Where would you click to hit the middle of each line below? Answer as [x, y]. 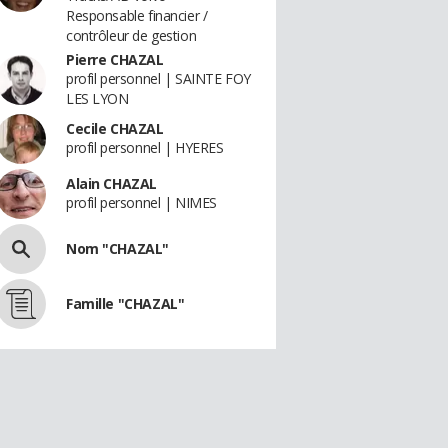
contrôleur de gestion [131, 35]
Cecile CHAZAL [115, 128]
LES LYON [97, 98]
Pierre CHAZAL [115, 59]
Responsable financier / [137, 15]
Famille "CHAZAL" [125, 303]
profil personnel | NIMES [141, 202]
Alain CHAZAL [111, 183]
